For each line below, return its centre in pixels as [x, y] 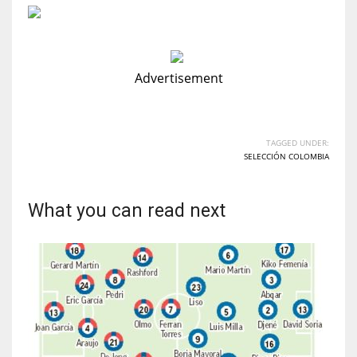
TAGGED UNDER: [298, 142]
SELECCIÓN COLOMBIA [286, 156]
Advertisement [178, 78]
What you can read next [127, 210]
